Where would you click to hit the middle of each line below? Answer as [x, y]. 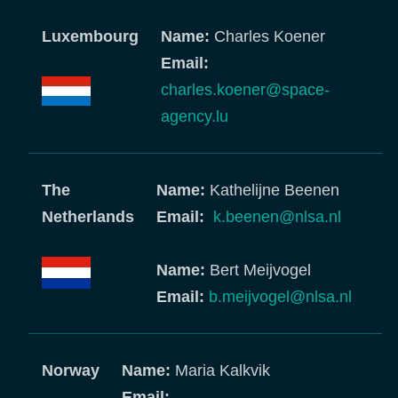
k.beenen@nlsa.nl [277, 217]
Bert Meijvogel [260, 270]
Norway [71, 370]
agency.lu [195, 116]
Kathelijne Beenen [275, 190]
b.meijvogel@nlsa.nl [280, 297]
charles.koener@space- [245, 90]
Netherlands [88, 217]
